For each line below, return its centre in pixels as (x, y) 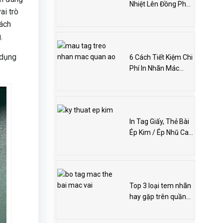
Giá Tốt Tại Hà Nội (157, 15)
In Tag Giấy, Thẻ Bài (159, 122)
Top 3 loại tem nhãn (160, 186)
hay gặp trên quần (158, 197)
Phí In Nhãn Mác (154, 68)
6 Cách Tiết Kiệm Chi (161, 57)
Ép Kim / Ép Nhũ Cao (161, 133)
